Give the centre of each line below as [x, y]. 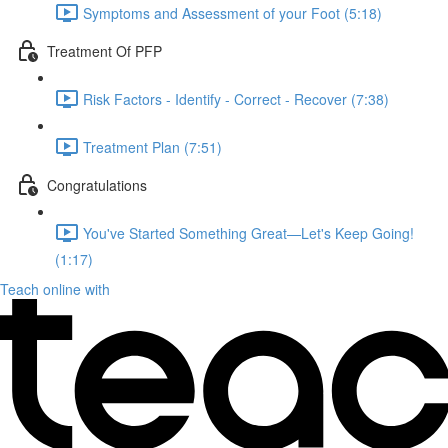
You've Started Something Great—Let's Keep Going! [248, 232]
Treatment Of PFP [104, 50]
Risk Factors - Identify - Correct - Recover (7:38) [236, 98]
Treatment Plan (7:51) [152, 146]
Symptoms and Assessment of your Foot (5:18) [232, 12]
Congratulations [97, 184]
